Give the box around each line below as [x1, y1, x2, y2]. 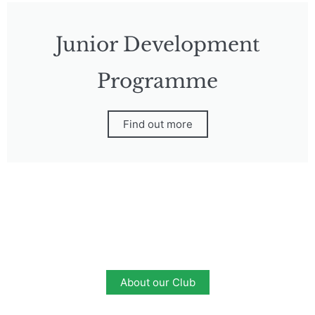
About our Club [120, 275, 195, 289]
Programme [97, 69, 218, 94]
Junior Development [55, 32, 260, 57]
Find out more [122, 117, 193, 131]
